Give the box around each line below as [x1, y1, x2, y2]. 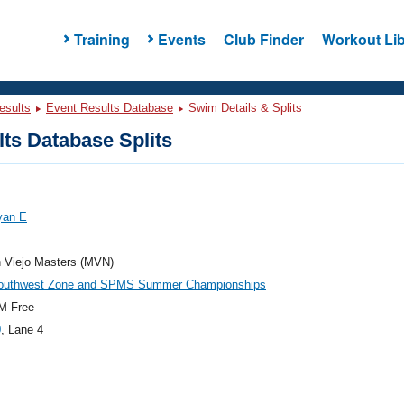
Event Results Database [46, 101, 173, 115]
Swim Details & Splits [185, 101, 302, 115]
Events [157, 28, 206, 50]
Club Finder [223, 28, 304, 50]
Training [73, 28, 130, 50]
